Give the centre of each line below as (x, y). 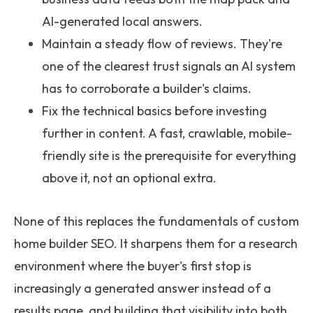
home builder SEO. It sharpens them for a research (156, 243)
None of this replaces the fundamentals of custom (156, 221)
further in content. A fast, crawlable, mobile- (167, 133)
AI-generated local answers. (122, 21)
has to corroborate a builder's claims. (147, 88)
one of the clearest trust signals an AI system (169, 66)
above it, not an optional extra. (129, 178)
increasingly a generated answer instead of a (143, 288)
